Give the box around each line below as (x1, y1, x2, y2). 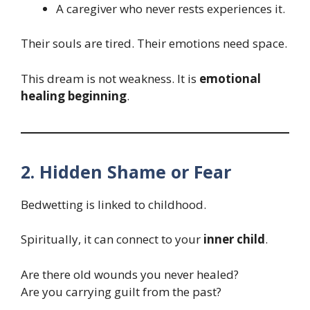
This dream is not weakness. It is (21, 70, 199, 86)
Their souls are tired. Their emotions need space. (21, 35, 287, 52)
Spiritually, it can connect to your (21, 231, 203, 248)
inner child (203, 231, 265, 248)
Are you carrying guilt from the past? (21, 283, 221, 300)
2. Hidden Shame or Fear (21, 159, 231, 183)
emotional (199, 70, 261, 86)
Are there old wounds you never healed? (21, 266, 239, 282)
